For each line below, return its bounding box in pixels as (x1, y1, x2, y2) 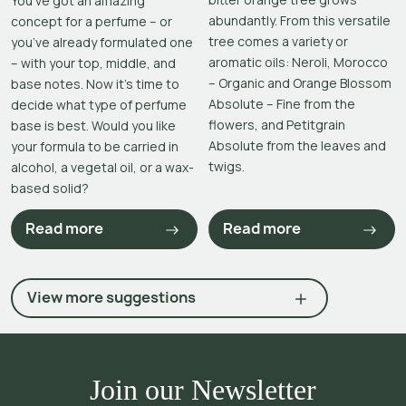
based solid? (11, 179, 89, 197)
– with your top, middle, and (11, 53, 176, 72)
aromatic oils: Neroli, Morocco (208, 53, 389, 71)
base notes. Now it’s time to (11, 74, 179, 92)
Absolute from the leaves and (208, 136, 387, 154)
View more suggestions (27, 287, 196, 308)
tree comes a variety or (208, 32, 349, 50)
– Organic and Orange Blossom (208, 73, 392, 92)
